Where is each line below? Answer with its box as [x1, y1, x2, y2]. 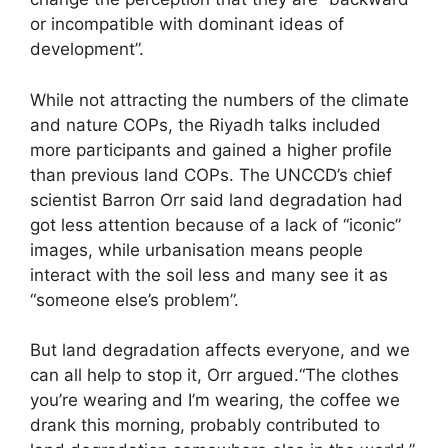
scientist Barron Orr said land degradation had [30, 189, 403, 210]
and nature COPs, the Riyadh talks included [30, 114, 381, 135]
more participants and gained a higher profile [30, 139, 392, 160]
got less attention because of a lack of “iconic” [30, 214, 401, 235]
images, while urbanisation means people [30, 239, 363, 260]
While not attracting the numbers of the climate [30, 89, 409, 110]
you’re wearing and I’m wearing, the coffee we [30, 390, 400, 411]
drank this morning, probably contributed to [30, 415, 380, 436]
